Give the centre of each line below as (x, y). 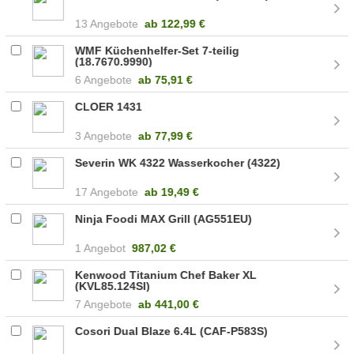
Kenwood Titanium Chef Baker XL (166, 275)
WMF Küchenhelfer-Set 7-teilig (158, 50)
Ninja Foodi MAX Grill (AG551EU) (164, 218)
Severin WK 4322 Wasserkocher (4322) (178, 162)
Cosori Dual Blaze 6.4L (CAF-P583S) (172, 331)
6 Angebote (104, 79)
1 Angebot (101, 248)
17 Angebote (107, 192)
